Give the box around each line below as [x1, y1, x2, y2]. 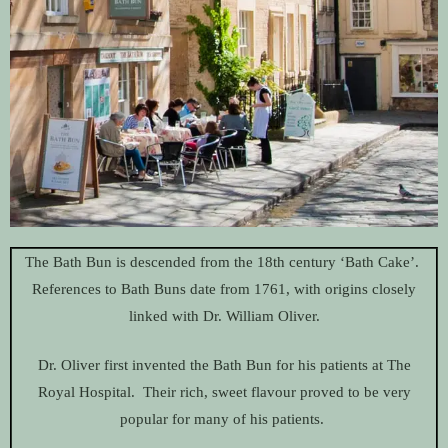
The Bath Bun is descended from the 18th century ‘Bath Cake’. [25, 253, 423, 270]
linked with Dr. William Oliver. [128, 307, 320, 324]
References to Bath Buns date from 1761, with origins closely [32, 280, 416, 297]
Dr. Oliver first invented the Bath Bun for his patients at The [37, 357, 411, 374]
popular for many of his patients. [120, 411, 328, 428]
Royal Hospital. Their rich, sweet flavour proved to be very [37, 384, 411, 401]
